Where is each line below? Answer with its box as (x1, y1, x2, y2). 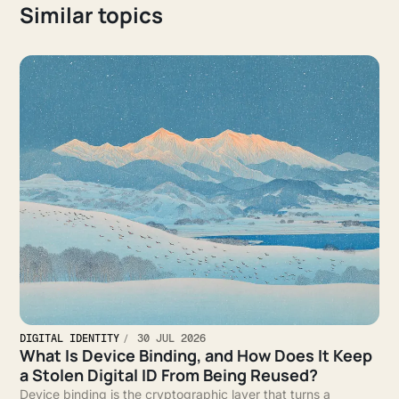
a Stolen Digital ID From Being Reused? (20, 364, 319, 387)
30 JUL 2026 (131, 331, 207, 346)
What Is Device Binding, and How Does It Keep (20, 345, 373, 367)
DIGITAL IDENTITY (20, 331, 120, 346)
